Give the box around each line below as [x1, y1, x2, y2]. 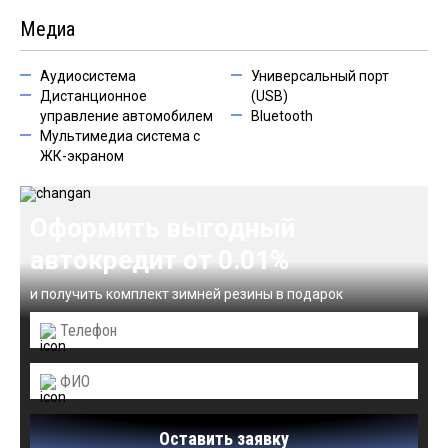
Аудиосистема [40, 68, 136, 84]
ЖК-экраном [40, 148, 124, 164]
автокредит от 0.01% [30, 245, 289, 275]
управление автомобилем [40, 108, 213, 124]
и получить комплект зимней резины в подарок [30, 286, 343, 302]
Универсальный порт [251, 68, 389, 84]
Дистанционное [40, 88, 147, 104]
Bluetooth [251, 108, 313, 124]
